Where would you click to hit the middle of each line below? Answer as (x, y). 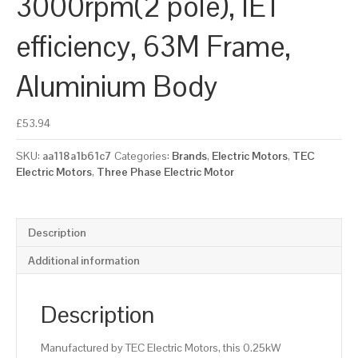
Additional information (84, 261)
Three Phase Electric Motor (165, 172)
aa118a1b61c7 (77, 156)
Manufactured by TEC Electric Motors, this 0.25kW (161, 348)
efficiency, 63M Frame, (153, 47)
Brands (189, 156)
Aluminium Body (117, 87)
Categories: (143, 156)
